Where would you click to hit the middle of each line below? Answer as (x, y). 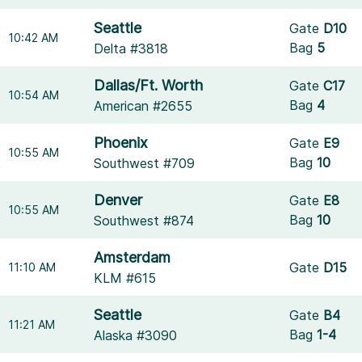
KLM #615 (125, 278)
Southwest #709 (145, 163)
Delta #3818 (131, 48)
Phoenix (121, 143)
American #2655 (143, 106)
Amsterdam (133, 257)
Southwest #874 (144, 221)
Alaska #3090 (136, 335)
